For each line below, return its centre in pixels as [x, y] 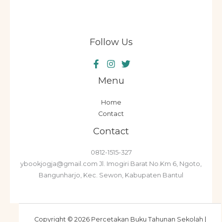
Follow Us [111, 42]
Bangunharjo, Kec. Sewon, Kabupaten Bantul [111, 175]
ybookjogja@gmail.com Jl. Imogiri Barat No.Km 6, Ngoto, [111, 164]
